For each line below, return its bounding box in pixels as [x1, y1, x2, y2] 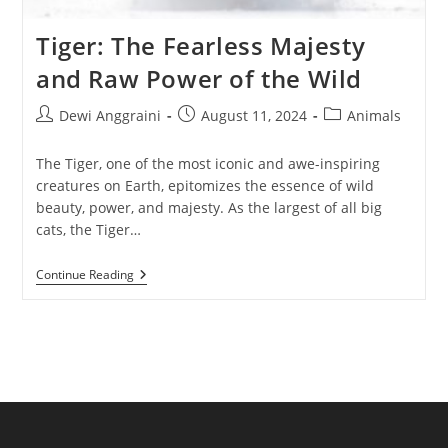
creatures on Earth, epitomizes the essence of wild [35, 176, 374, 195]
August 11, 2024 [200, 106, 307, 125]
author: [34, 126, 84, 145]
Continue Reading [35, 266, 134, 283]
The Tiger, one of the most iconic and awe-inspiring [35, 154, 380, 173]
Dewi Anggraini [58, 106, 161, 125]
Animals [346, 106, 401, 125]
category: [322, 126, 384, 145]
